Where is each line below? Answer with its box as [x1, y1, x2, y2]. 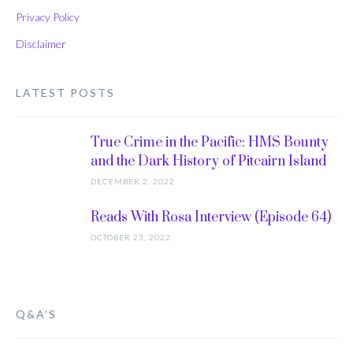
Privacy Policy [16, 10, 80, 24]
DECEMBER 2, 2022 [91, 176, 175, 186]
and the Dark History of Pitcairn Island [91, 153, 326, 170]
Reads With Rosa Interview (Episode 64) [91, 209, 331, 226]
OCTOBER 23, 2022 [91, 232, 171, 242]
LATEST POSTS [16, 86, 115, 99]
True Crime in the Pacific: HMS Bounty [91, 134, 329, 151]
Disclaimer [16, 37, 66, 50]
